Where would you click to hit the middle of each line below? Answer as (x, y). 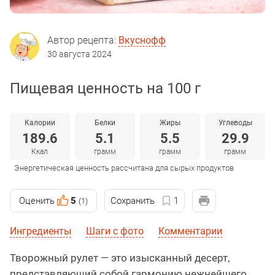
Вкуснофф (142, 41)
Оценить (37, 201)
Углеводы (235, 123)
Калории (40, 123)
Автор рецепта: (83, 41)
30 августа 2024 (79, 54)
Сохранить (133, 201)
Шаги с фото (115, 231)
